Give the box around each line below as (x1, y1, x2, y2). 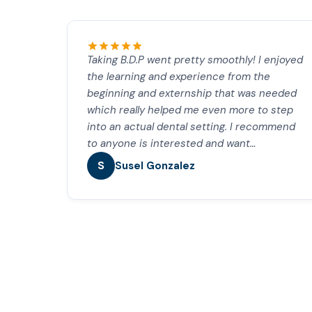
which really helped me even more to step (87, 103, 293, 117)
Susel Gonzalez (115, 159, 195, 173)
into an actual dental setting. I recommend (87, 120, 295, 134)
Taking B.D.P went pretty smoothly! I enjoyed (87, 53, 303, 67)
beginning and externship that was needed (87, 86, 297, 100)
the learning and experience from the (87, 70, 270, 84)
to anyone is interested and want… (87, 136, 256, 150)
